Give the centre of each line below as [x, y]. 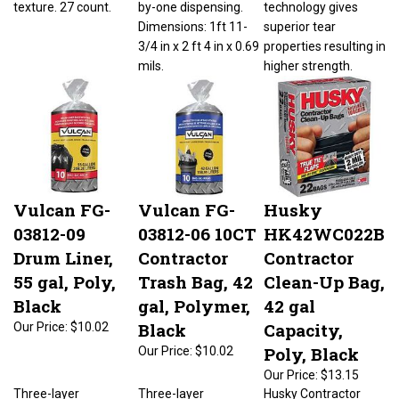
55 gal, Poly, [65, 273]
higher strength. [308, 57]
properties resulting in [325, 37]
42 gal [289, 297]
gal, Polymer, [194, 297]
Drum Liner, [63, 249]
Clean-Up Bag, [324, 273]
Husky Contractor [312, 385]
